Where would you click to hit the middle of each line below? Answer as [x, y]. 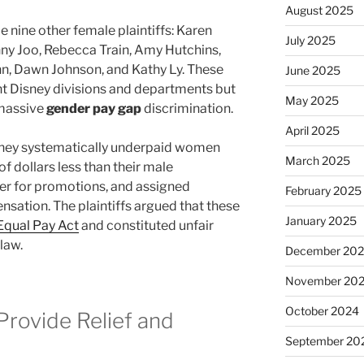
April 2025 [312, 131]
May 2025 [312, 101]
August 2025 [319, 11]
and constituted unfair [146, 226]
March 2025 [317, 161]
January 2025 [321, 221]
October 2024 [322, 311]
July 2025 [310, 41]
